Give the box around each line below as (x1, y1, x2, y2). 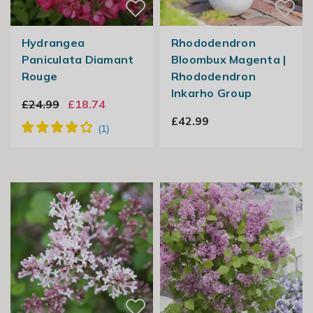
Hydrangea (21, 36, 85, 50)
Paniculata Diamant (21, 52, 134, 67)
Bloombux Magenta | (170, 52, 286, 67)
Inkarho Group (170, 86, 252, 101)
